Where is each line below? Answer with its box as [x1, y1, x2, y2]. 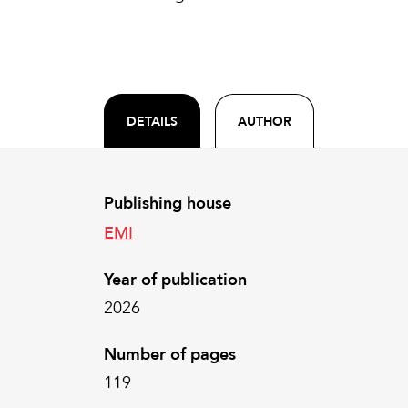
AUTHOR [238, 111, 291, 131]
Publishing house [104, 190, 231, 216]
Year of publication [104, 267, 247, 292]
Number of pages [104, 342, 236, 367]
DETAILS [127, 111, 178, 131]
